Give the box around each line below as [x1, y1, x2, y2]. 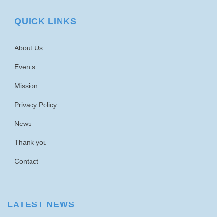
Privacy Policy [15, 101, 57, 108]
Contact [15, 157, 38, 165]
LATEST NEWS [7, 200, 75, 209]
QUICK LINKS [15, 16, 77, 26]
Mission [15, 82, 38, 90]
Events [15, 63, 35, 71]
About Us [15, 44, 43, 52]
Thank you [15, 139, 47, 146]
